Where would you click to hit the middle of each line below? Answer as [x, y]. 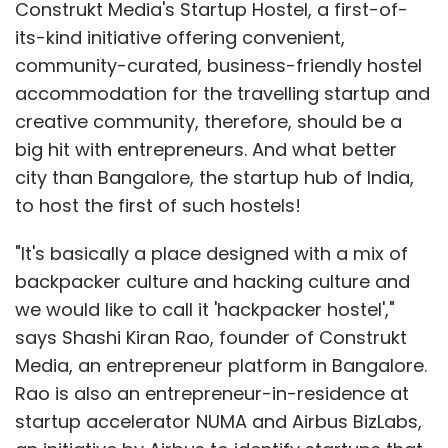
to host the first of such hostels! [158, 205]
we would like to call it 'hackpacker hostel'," [205, 309]
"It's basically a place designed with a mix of [211, 253]
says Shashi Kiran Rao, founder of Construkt [211, 337]
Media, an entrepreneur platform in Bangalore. [221, 365]
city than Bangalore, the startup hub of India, [214, 177]
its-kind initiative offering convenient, [180, 37]
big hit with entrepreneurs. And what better [206, 149]
